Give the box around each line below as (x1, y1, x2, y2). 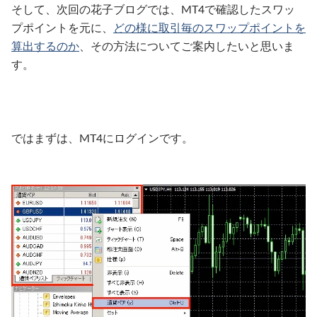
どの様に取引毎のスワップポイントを (113, 22, 306, 34)
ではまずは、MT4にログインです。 (11, 133, 193, 145)
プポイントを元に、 (11, 22, 113, 34)
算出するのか (11, 40, 79, 52)
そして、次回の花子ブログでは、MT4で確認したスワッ (11, 4, 295, 16)
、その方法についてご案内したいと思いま (79, 40, 294, 52)
